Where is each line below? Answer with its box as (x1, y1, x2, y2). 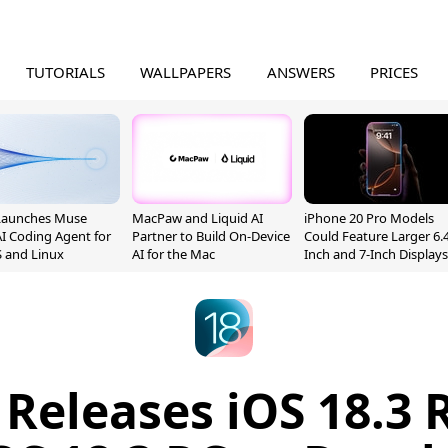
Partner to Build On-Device (132, 227, 290, 245)
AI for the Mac (132, 245, 215, 263)
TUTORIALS (25, 62, 105, 82)
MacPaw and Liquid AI (132, 209, 263, 227)
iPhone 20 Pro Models (304, 209, 434, 227)
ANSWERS (266, 62, 335, 82)
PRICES (370, 62, 419, 82)
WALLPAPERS (140, 62, 232, 82)
